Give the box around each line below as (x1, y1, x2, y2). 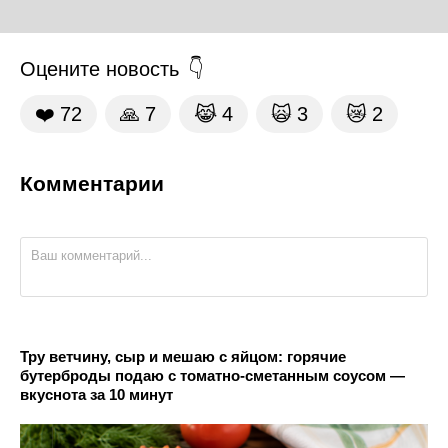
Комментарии (20, 171, 164, 195)
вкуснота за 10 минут (20, 385, 173, 403)
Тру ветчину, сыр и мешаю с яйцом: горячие (20, 347, 346, 365)
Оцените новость (20, 57, 179, 80)
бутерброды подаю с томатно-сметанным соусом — (20, 366, 405, 384)
